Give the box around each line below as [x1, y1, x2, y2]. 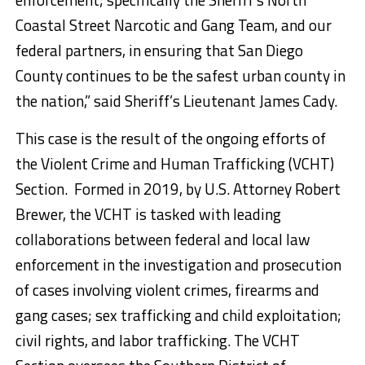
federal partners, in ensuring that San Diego [15, 38, 303, 63]
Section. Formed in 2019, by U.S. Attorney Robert [15, 177, 341, 201]
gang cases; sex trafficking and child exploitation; [15, 303, 341, 328]
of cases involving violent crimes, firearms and [15, 278, 319, 302]
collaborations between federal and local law [15, 227, 310, 252]
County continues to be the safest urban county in [15, 64, 345, 88]
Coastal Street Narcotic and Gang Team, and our [15, 13, 332, 37]
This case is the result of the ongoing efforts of [15, 126, 326, 151]
